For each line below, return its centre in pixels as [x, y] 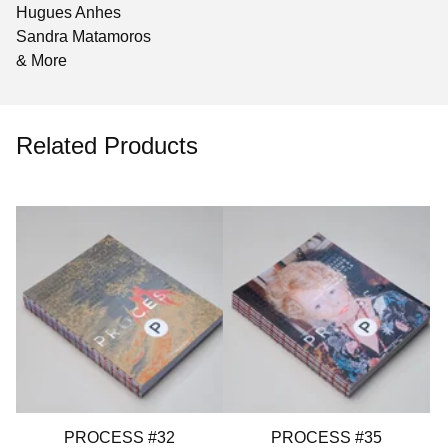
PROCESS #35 [326, 437]
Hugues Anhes [68, 12]
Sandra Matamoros [83, 36]
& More [41, 60]
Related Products [107, 145]
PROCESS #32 [119, 437]
